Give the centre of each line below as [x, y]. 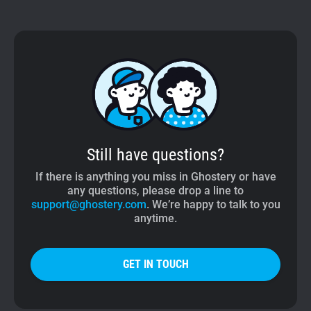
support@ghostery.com [89, 204]
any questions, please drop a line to [155, 191]
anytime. [155, 218]
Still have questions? [155, 155]
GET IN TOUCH [155, 264]
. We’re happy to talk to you [213, 204]
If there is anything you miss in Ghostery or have [155, 177]
